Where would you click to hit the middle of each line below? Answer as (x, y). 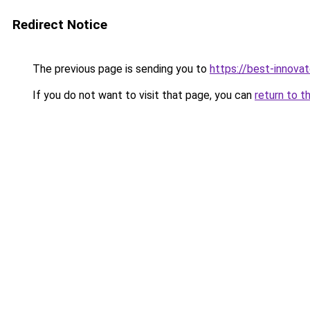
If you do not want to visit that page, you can (142, 95)
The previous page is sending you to (120, 69)
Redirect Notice (60, 25)
